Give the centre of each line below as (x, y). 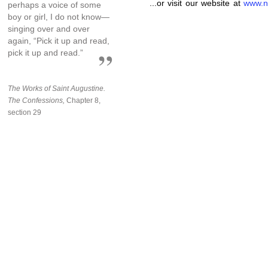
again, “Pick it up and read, (59, 40)
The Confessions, (36, 100)
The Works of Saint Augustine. (57, 88)
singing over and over (49, 28)
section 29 (25, 112)
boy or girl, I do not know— (59, 16)
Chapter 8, (83, 100)
